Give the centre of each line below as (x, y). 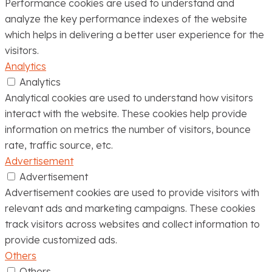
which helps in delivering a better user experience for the (134, 34)
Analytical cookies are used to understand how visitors (129, 97)
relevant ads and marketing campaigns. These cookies (130, 208)
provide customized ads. (61, 240)
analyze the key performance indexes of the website (126, 19)
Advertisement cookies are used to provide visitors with (132, 192)
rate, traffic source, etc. (59, 145)
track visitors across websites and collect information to (132, 224)
